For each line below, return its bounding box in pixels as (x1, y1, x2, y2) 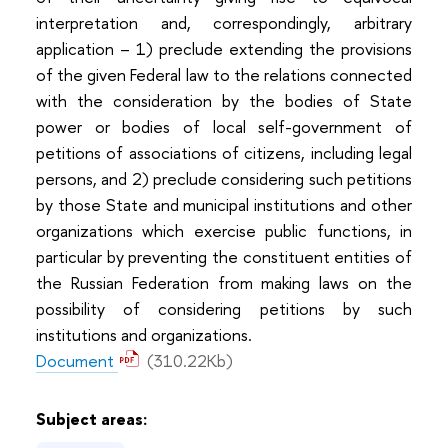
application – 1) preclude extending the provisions (36, 36, 412, 60)
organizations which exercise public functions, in (36, 218, 412, 242)
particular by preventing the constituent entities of (36, 244, 412, 268)
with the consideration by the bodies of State (36, 88, 412, 112)
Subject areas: (36, 406, 151, 430)
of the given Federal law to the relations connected (36, 62, 412, 86)
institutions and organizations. (36, 322, 252, 346)
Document (36, 348, 118, 372)
